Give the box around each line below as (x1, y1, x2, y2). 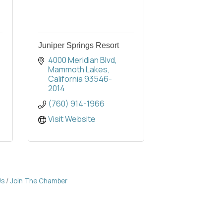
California (48, 73, 83, 85)
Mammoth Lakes (48, 64, 108, 75)
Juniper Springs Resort (38, 41, 119, 50)
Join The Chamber (10, 176, 67, 186)
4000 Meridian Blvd (48, 55, 115, 66)
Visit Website (48, 113, 96, 125)
